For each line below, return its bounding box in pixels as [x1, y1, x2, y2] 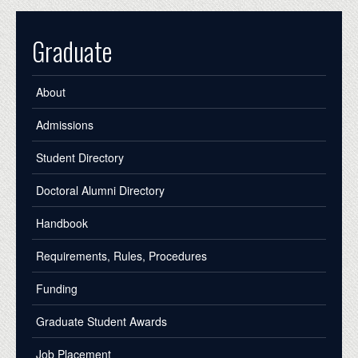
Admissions [36, 116, 93, 133]
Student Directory [36, 149, 124, 165]
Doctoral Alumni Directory [36, 181, 165, 198]
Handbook [36, 214, 88, 231]
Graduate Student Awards [36, 312, 167, 329]
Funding [36, 280, 78, 296]
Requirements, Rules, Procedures [36, 247, 207, 264]
